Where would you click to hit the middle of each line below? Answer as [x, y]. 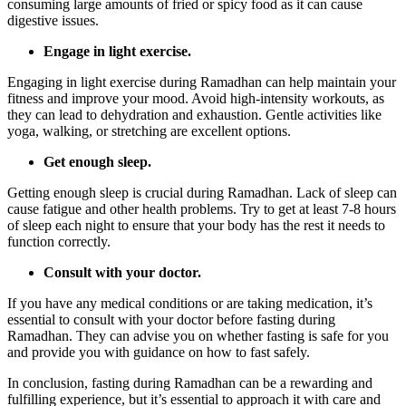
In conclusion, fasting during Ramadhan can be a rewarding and [190, 382]
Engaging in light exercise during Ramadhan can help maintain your [202, 82]
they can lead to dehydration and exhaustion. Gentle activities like [194, 114]
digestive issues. [53, 20]
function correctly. [59, 241]
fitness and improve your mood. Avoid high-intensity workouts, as [196, 98]
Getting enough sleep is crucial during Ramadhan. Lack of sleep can [202, 192]
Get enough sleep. [97, 161]
